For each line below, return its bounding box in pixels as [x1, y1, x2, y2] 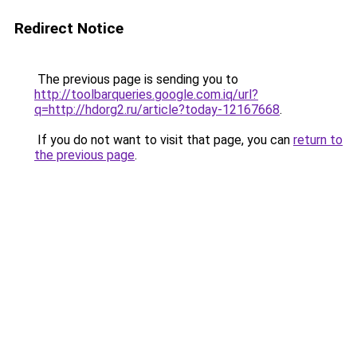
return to [293, 132, 343, 147]
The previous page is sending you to [34, 72, 238, 87]
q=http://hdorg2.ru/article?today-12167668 [34, 102, 280, 117]
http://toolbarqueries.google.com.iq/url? [34, 87, 258, 102]
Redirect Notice [14, 19, 124, 37]
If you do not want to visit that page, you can [34, 132, 293, 147]
